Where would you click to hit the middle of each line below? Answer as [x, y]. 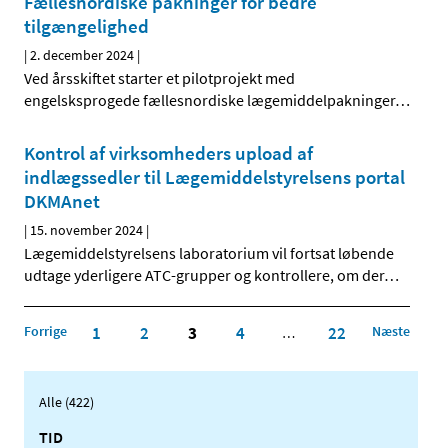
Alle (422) [66, 401]
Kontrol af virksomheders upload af [168, 153]
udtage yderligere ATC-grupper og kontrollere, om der [204, 275]
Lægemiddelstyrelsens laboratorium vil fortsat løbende [209, 253]
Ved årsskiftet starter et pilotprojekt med [159, 78]
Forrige [45, 330]
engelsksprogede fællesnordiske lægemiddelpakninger [209, 100]
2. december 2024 [82, 55]
